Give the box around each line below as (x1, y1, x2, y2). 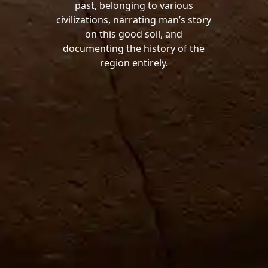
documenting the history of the (63, 42, 205, 56)
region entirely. (99, 56, 168, 70)
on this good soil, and (85, 28, 183, 41)
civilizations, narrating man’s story (56, 13, 212, 27)
